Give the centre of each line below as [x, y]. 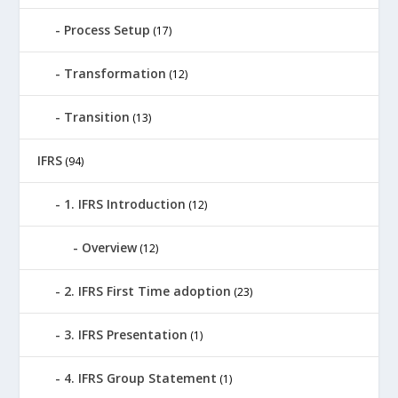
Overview [110, 247]
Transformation [115, 73]
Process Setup [107, 29]
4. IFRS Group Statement [141, 378]
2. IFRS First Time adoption [148, 291]
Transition [97, 116]
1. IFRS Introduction [125, 203]
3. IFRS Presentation [126, 334]
